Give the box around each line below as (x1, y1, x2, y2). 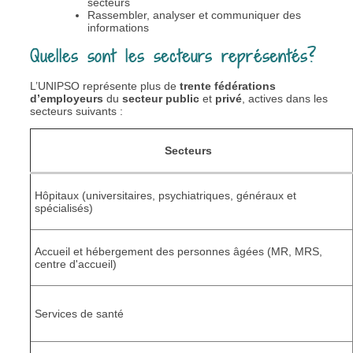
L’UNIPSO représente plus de (30, 80, 180, 93)
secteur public (122, 92, 199, 106)
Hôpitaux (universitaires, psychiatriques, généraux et (35, 189, 296, 203)
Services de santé (35, 307, 124, 321)
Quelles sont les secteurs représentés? (30, 45, 316, 69)
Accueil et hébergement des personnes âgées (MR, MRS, (35, 245, 322, 258)
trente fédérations (180, 80, 276, 93)
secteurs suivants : (30, 105, 123, 118)
